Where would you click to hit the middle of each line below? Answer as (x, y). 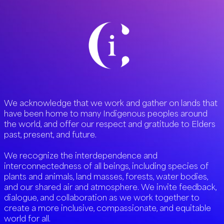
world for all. (27, 218)
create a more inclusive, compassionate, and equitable (107, 208)
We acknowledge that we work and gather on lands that (111, 103)
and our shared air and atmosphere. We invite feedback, (110, 187)
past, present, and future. (51, 134)
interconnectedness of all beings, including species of (106, 166)
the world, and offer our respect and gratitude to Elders (110, 124)
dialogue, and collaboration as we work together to (102, 197)
